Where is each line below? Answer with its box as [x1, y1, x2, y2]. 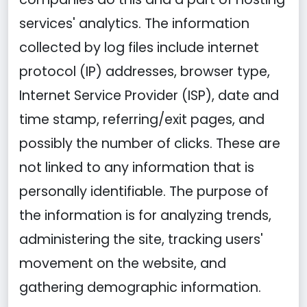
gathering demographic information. [19, 278, 261, 297]
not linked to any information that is [19, 158, 254, 177]
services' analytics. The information [19, 14, 249, 33]
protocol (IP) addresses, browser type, [19, 62, 270, 81]
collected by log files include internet [19, 38, 259, 57]
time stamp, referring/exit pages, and [19, 110, 265, 129]
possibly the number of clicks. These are [19, 134, 280, 153]
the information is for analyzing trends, [19, 206, 271, 225]
